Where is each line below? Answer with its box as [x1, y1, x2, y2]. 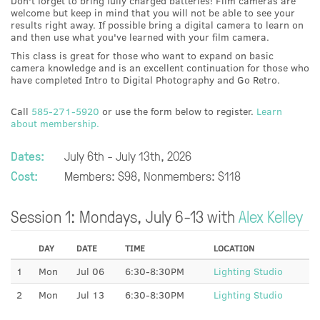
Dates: [11, 146, 44, 164]
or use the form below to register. [99, 104, 256, 118]
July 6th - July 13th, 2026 [64, 146, 191, 164]
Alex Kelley [239, 206, 303, 228]
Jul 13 [76, 288, 104, 302]
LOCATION [214, 242, 254, 254]
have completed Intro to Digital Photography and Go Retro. [11, 72, 280, 86]
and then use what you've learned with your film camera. [11, 29, 269, 44]
